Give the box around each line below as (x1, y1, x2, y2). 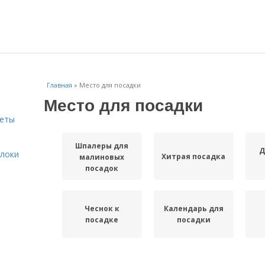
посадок (85, 163, 119, 173)
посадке (85, 215, 119, 225)
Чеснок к (84, 203, 119, 214)
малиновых (79, 151, 125, 162)
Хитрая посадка (161, 151, 226, 161)
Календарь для (163, 203, 224, 214)
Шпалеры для (75, 140, 129, 151)
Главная (47, 80, 72, 89)
